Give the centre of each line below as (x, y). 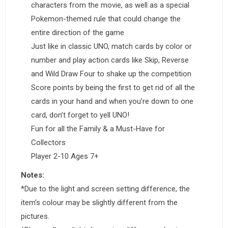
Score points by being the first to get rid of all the (113, 88)
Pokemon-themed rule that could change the (106, 19)
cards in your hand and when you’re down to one (112, 101)
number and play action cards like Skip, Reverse (110, 60)
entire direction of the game (78, 33)
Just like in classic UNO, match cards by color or (111, 46)
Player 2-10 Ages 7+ (65, 156)
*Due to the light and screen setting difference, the (105, 189)
